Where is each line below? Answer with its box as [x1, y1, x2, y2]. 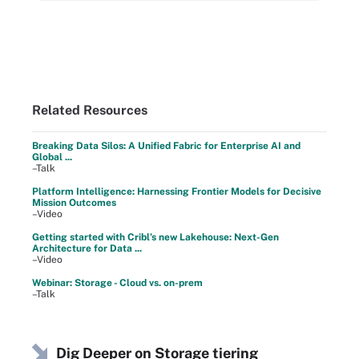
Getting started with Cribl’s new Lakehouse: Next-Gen [32, 232, 279, 243]
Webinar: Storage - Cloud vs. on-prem [32, 277, 203, 288]
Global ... [32, 151, 72, 163]
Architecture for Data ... [32, 243, 142, 254]
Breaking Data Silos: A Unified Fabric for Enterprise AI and [32, 140, 301, 151]
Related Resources [32, 103, 147, 118]
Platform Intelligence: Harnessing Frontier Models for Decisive [32, 186, 321, 197]
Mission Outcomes [32, 197, 116, 208]
